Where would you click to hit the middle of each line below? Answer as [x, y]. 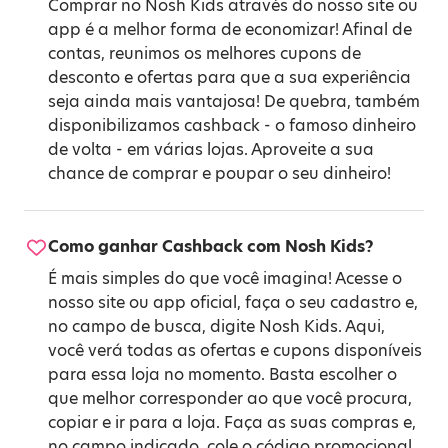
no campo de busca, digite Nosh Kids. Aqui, [216, 326]
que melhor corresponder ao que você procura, [230, 398]
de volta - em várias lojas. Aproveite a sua [211, 149]
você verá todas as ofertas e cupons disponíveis [235, 350]
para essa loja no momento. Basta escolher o [222, 374]
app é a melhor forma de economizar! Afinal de [230, 29]
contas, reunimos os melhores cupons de [204, 53]
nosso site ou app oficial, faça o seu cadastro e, [233, 302]
